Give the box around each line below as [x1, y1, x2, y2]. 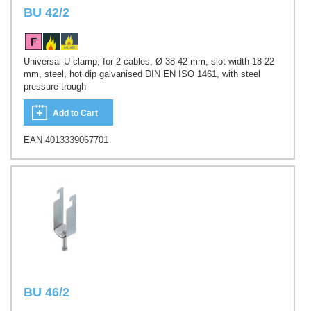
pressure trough [24, 81, 86, 92]
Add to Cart [53, 108, 98, 118]
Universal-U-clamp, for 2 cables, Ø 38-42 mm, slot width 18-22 [24, 56, 274, 67]
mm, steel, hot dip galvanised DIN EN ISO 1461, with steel [24, 69, 260, 80]
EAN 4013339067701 [24, 134, 108, 145]
